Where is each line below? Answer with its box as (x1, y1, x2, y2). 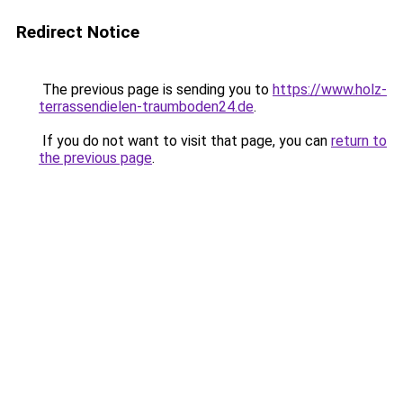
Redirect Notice (16, 22, 139, 42)
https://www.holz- (273, 81, 387, 98)
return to (331, 132, 387, 149)
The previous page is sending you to (39, 81, 273, 98)
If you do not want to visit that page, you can (39, 132, 331, 149)
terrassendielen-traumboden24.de (39, 98, 254, 115)
